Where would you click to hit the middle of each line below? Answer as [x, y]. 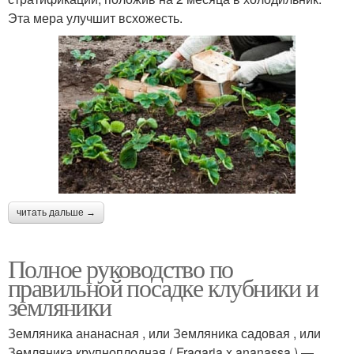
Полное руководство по [121, 268]
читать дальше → [56, 212]
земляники [60, 306]
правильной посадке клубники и [163, 287]
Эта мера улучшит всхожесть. [95, 18]
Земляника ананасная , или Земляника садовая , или [164, 333]
